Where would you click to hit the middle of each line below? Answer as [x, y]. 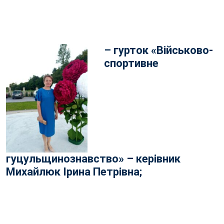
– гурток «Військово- [158, 50]
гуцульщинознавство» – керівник [93, 159]
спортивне [131, 63]
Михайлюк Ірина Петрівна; [74, 172]
